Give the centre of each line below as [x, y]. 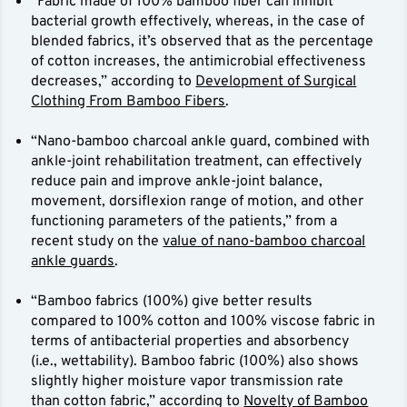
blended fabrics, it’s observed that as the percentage [203, 42]
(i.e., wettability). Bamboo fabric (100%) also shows [195, 362]
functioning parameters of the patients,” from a [184, 222]
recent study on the [97, 242]
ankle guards [73, 262]
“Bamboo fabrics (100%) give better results [172, 302]
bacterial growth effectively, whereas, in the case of [198, 22]
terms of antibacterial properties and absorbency [190, 342]
